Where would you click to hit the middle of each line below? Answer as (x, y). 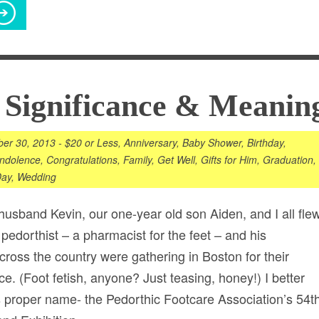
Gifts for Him (229, 159)
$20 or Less (91, 142)
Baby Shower (212, 142)
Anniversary (150, 142)
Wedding (37, 177)
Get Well (176, 159)
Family (137, 159)
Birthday (265, 142)
